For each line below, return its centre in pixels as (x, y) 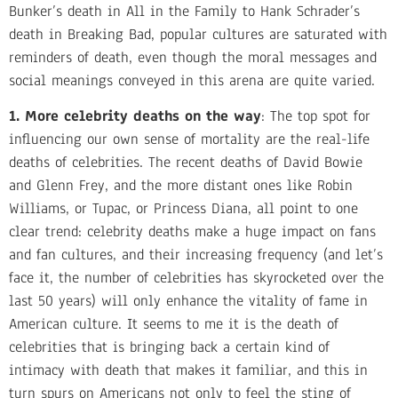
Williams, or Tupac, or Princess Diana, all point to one (183, 209)
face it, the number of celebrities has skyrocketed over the (196, 278)
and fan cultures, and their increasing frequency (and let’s (196, 255)
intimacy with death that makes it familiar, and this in (188, 370)
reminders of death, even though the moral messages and (193, 58)
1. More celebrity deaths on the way (135, 116)
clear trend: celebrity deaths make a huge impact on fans (192, 232)
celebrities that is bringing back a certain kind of (169, 347)
